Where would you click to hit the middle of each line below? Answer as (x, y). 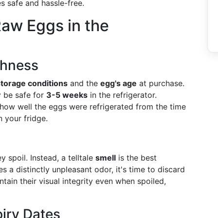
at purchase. (161, 83)
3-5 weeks (67, 95)
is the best (136, 158)
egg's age (118, 83)
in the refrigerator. (122, 95)
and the (84, 83)
